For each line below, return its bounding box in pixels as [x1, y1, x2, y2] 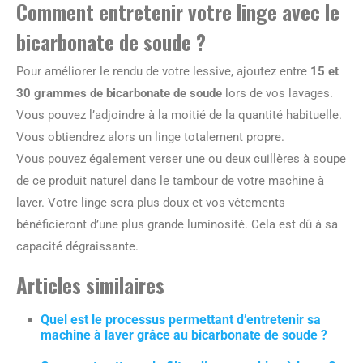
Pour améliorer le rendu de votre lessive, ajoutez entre [16, 64, 310, 79]
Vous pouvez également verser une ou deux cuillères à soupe [16, 152, 346, 166]
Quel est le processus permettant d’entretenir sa [41, 312, 321, 327]
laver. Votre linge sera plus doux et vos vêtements [16, 195, 285, 210]
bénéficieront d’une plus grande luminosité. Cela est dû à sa [16, 217, 338, 232]
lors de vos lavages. [222, 86, 333, 100]
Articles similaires [16, 270, 164, 300]
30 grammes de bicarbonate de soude [16, 86, 222, 100]
